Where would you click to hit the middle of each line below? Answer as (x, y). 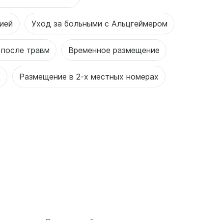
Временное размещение (114, 50)
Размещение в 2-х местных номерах (89, 76)
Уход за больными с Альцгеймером (99, 23)
